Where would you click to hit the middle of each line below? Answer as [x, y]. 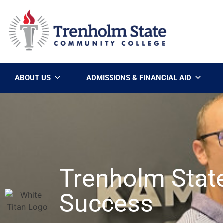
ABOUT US [33, 78]
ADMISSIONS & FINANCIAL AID [139, 78]
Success [107, 203]
